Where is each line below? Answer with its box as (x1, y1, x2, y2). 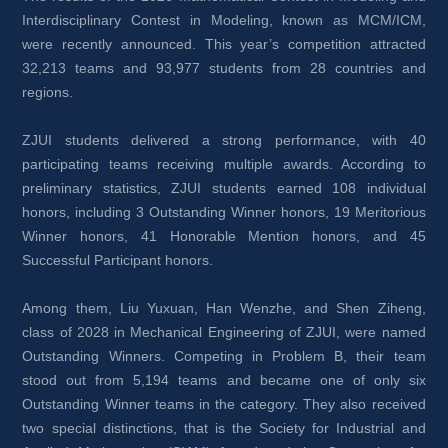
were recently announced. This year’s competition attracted (22, 36, 426, 52)
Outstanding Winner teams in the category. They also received (22, 396, 426, 412)
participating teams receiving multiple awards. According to (22, 156, 426, 172)
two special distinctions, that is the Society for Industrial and (22, 420, 426, 436)
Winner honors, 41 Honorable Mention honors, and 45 (22, 228, 426, 244)
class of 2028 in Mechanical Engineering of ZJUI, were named (22, 324, 426, 340)
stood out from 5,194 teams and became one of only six (22, 372, 426, 388)
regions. (22, 84, 78, 100)
